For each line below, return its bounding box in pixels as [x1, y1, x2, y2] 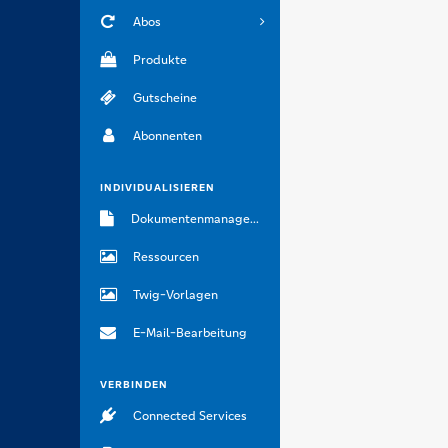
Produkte [132, 52, 187, 68]
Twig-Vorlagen [132, 287, 218, 303]
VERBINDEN [100, 378, 168, 391]
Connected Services [132, 408, 247, 424]
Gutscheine [132, 90, 197, 106]
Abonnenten [132, 128, 202, 144]
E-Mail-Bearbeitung [132, 325, 247, 341]
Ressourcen [132, 249, 199, 265]
